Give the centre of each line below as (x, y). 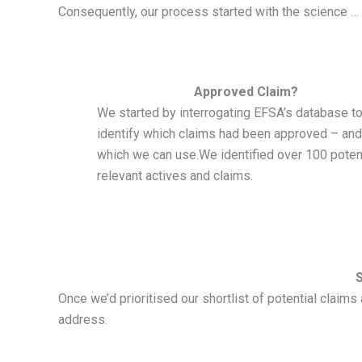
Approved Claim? (246, 92)
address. (83, 319)
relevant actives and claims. (175, 176)
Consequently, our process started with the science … (208, 11)
